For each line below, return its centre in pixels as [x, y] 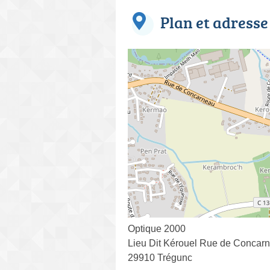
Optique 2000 [157, 228]
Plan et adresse [214, 22]
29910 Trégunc [160, 257]
